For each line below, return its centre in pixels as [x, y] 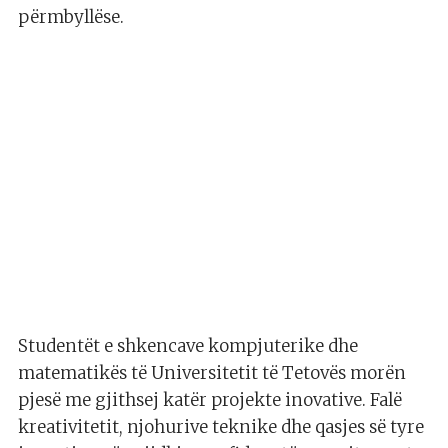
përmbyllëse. [71, 17]
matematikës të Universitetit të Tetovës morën [212, 373]
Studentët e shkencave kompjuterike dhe [188, 346]
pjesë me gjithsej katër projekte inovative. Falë [210, 400]
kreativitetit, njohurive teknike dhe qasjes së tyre [221, 427]
